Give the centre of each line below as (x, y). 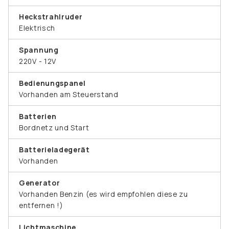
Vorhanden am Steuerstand (69, 94)
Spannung (39, 50)
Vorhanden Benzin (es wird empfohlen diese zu (104, 194)
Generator (40, 182)
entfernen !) (41, 205)
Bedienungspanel (52, 83)
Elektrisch (37, 28)
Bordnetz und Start (54, 127)
